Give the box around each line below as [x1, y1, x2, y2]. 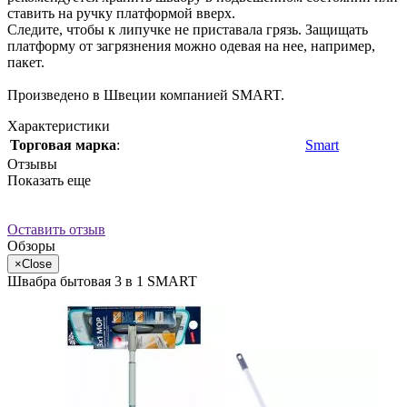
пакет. [7, 54, 45, 70]
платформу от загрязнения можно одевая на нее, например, [7, 37, 375, 54]
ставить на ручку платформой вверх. [7, 5, 235, 21]
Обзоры [7, 237, 55, 253]
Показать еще [7, 172, 91, 188]
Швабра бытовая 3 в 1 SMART [7, 273, 197, 289]
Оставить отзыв [7, 221, 105, 237]
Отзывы [7, 155, 57, 172]
